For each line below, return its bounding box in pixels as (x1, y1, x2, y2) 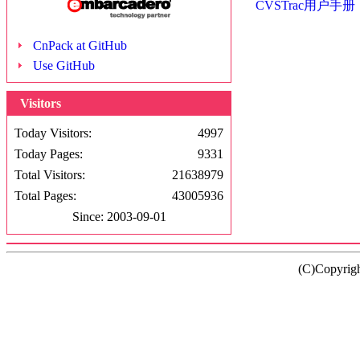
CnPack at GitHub (33, 39, 127, 52)
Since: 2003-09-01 (72, 210, 166, 223)
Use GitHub (33, 59, 95, 72)
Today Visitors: (14, 126, 92, 140)
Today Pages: (14, 147, 83, 161)
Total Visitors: (14, 168, 85, 182)
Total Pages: (14, 189, 76, 202)
